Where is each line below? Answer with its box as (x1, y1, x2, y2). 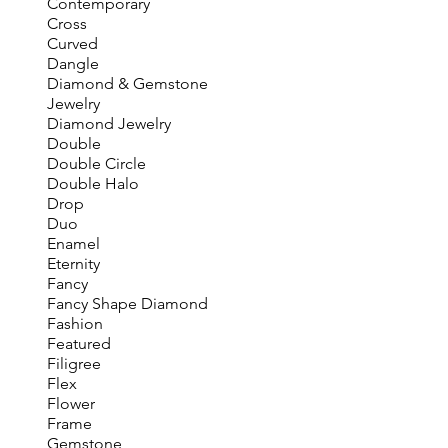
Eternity (46, 254, 100, 273)
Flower (46, 394, 95, 413)
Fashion (46, 314, 103, 333)
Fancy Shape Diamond (46, 294, 208, 313)
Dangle (46, 54, 99, 73)
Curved (46, 34, 98, 53)
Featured (46, 334, 111, 353)
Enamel (46, 234, 100, 253)
